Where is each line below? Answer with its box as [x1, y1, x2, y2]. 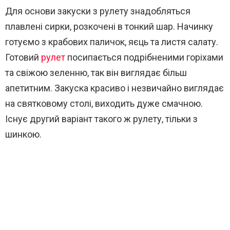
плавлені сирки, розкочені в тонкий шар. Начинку [5, 21, 213, 32]
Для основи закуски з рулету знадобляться [5, 6, 190, 16]
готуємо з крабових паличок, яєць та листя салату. [5, 36, 218, 47]
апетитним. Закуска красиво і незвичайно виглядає [5, 83, 224, 93]
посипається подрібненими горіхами [65, 52, 223, 63]
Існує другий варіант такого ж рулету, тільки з [5, 113, 198, 124]
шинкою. [5, 129, 42, 140]
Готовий [5, 52, 41, 63]
